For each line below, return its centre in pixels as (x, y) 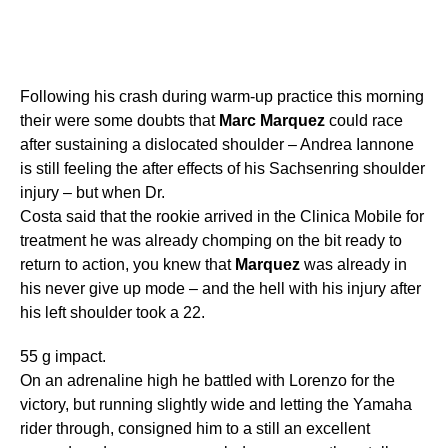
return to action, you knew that (127, 265)
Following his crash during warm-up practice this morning (222, 97)
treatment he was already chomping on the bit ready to (211, 241)
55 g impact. (63, 357)
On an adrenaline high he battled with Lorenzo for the (207, 381)
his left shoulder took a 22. (112, 313)
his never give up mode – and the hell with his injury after (220, 289)
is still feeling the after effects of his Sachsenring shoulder (222, 169)
